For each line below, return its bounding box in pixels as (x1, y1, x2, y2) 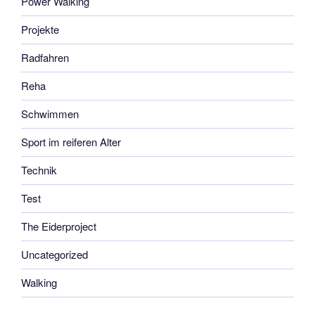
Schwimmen (21, 106, 79, 122)
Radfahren (21, 50, 69, 65)
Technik (21, 162, 57, 178)
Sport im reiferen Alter (21, 134, 121, 150)
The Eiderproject (21, 219, 96, 234)
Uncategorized (21, 247, 88, 262)
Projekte (21, 22, 59, 37)
